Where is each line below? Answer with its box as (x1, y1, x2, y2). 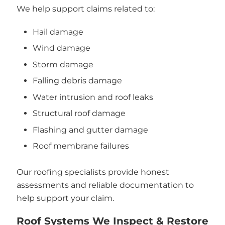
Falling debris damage (33, 76, 122, 85)
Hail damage (33, 27, 83, 37)
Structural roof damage (33, 108, 126, 118)
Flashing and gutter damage (33, 125, 148, 135)
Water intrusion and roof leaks (33, 92, 153, 102)
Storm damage (33, 59, 93, 69)
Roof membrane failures (33, 141, 129, 151)
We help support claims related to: (16, 4, 155, 14)
